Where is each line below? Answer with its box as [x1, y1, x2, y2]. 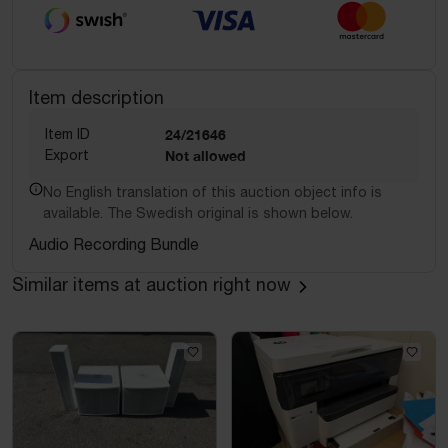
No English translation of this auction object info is [43, 183, 382, 200]
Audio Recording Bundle [29, 234, 199, 253]
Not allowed [165, 146, 246, 164]
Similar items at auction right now [12, 274, 291, 296]
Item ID [45, 125, 90, 142]
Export [45, 146, 89, 163]
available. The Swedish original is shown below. [43, 204, 353, 221]
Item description [29, 86, 164, 108]
